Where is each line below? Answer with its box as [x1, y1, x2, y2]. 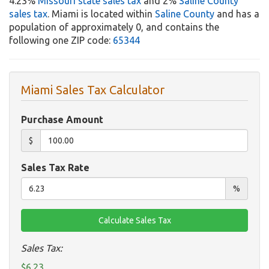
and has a [214, 8, 259, 20]
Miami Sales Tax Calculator [21, 83, 165, 97]
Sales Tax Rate [21, 162, 89, 174]
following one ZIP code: [9, 35, 113, 46]
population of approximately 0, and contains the [9, 22, 219, 33]
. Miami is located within [47, 8, 155, 20]
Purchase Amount [21, 114, 103, 125]
